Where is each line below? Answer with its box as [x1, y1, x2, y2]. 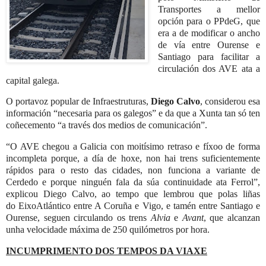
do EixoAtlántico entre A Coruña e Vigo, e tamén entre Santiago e [6, 201, 260, 211]
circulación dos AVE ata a [157, 63, 260, 74]
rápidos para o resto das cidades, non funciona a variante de [6, 165, 260, 176]
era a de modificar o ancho [157, 27, 260, 38]
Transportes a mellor [157, 4, 260, 14]
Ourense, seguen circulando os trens [6, 213, 151, 223]
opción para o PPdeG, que [157, 15, 260, 26]
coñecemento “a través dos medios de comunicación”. [6, 120, 210, 131]
